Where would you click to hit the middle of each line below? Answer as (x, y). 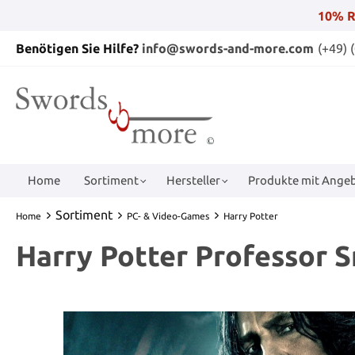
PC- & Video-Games (168, 216)
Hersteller (193, 180)
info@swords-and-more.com (228, 48)
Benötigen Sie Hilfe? (79, 48)
